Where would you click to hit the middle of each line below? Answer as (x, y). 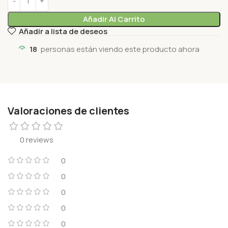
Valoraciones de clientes (68, 111)
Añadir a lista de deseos (63, 31)
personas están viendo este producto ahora (120, 49)
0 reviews (37, 140)
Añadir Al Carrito (114, 19)
